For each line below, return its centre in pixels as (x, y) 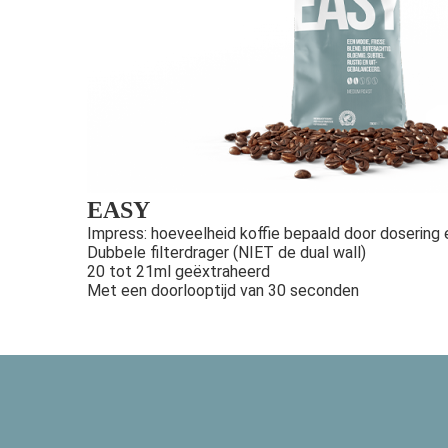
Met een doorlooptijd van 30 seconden (223, 290)
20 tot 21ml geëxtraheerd (180, 271)
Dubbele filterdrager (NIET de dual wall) (226, 252)
